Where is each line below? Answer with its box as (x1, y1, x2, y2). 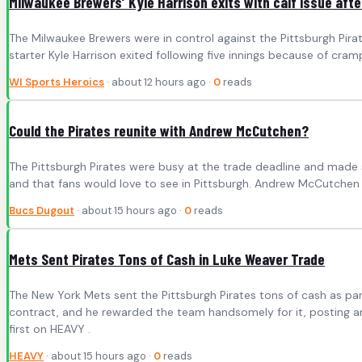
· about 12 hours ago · (104, 75, 213, 90)
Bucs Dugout (9, 203, 74, 217)
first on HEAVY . (9, 321, 90, 336)
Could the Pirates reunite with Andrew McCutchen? (9, 120, 309, 140)
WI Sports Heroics (9, 75, 104, 90)
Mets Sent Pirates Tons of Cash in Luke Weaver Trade (9, 249, 325, 268)
